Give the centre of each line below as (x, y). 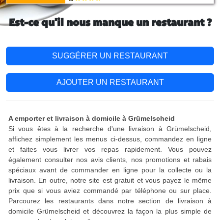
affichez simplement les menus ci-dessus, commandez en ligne (110, 139)
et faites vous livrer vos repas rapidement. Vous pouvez (110, 149)
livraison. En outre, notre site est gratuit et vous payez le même (110, 180)
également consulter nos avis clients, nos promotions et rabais (110, 160)
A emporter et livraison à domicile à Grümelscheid (92, 118)
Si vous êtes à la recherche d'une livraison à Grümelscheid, (110, 129)
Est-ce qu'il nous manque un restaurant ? (110, 23)
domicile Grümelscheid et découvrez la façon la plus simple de (110, 211)
